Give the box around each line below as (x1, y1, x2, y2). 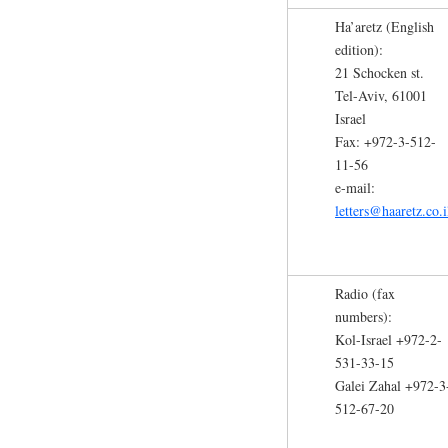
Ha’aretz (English (335, 16, 434, 36)
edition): (335, 39, 383, 59)
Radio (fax (335, 283, 395, 303)
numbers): (335, 306, 392, 326)
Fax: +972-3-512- (335, 131, 436, 151)
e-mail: (335, 177, 375, 197)
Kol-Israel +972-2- (335, 329, 442, 349)
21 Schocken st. (335, 62, 424, 82)
